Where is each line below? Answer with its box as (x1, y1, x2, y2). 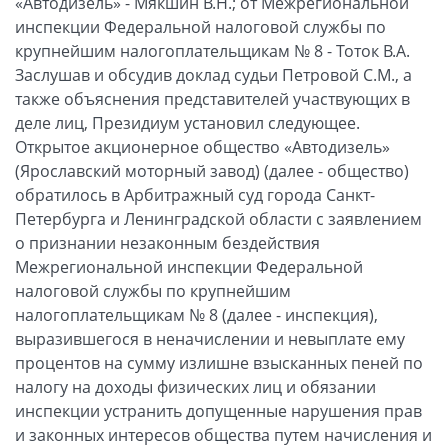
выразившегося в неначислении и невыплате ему (15, 327, 405, 350)
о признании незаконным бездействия (15, 231, 320, 254)
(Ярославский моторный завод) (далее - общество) (15, 159, 409, 182)
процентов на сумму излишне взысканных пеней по (15, 351, 423, 374)
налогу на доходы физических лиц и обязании (15, 375, 376, 398)
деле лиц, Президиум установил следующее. (15, 111, 360, 134)
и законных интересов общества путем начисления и (15, 423, 432, 446)
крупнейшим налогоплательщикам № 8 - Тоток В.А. (15, 39, 410, 62)
